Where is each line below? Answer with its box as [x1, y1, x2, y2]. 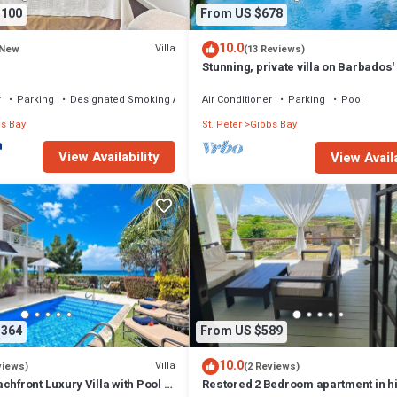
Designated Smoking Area [70, 91, 195, 107]
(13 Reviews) [244, 41, 306, 57]
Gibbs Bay [250, 116, 298, 132]
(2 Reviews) [244, 358, 300, 374]
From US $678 [200, 4, 284, 24]
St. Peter [202, 116, 243, 132]
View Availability [58, 146, 160, 167]
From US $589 [200, 322, 284, 341]
